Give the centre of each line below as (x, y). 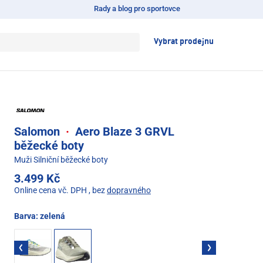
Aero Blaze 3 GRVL (123, 131)
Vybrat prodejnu (184, 42)
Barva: (27, 216)
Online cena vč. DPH (50, 190)
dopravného (129, 190)
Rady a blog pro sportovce (137, 9)
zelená (53, 216)
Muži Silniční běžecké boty (61, 159)
